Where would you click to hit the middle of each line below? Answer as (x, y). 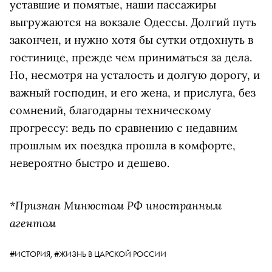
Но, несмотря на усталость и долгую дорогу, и (135, 75)
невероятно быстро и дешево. (90, 163)
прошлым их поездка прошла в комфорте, (123, 145)
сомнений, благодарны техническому (110, 110)
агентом (33, 223)
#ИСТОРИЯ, (32, 253)
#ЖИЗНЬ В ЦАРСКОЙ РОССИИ (110, 253)
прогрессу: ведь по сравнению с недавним (124, 127)
